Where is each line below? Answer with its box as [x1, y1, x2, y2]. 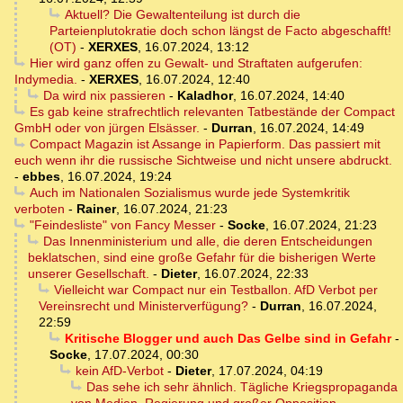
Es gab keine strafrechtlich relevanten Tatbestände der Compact [29, 104, 395, 120]
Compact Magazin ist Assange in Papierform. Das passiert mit [29, 137, 381, 152]
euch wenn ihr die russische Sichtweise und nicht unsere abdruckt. [14, 153, 392, 168]
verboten [14, 201, 65, 217]
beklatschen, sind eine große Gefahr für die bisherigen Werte [28, 250, 376, 265]
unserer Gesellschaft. [28, 266, 149, 282]
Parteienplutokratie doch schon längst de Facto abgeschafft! [49, 23, 391, 39]
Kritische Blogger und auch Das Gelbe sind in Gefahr [64, 331, 391, 346]
